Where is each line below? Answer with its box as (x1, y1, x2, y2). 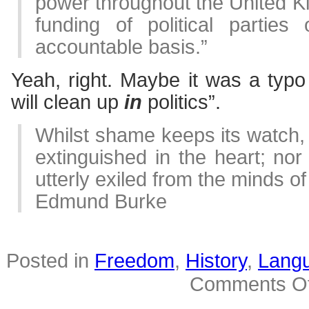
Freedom (94, 249, 175, 272)
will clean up (11, 90, 124, 113)
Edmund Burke (35, 190, 167, 212)
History (186, 249, 247, 272)
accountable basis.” (35, 35, 208, 58)
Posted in (6, 249, 94, 272)
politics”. (142, 90, 221, 113)
